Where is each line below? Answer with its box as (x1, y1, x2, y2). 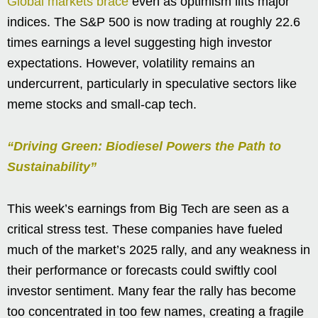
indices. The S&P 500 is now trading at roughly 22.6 (7, 15, 300, 30)
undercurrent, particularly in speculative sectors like (7, 77, 297, 92)
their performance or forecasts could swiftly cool (7, 263, 277, 278)
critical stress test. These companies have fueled (7, 222, 283, 237)
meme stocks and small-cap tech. (7, 97, 197, 112)
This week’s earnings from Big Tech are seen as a (7, 202, 289, 216)
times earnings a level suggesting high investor (7, 35, 272, 50)
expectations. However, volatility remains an (7, 56, 255, 71)
